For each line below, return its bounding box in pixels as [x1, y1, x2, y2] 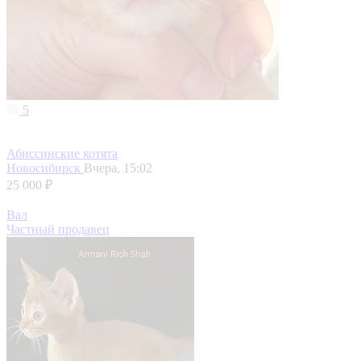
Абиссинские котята [6, 147, 118, 161]
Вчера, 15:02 [84, 161, 152, 176]
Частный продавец [6, 222, 110, 237]
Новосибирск [6, 161, 84, 176]
